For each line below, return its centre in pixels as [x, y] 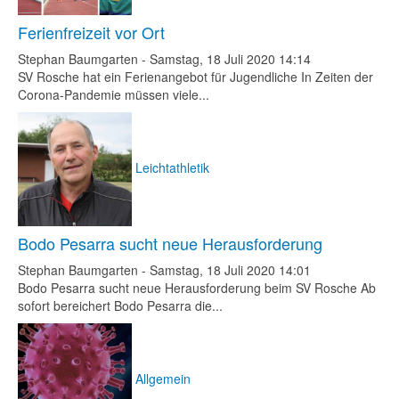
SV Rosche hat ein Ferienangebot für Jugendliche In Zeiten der [195, 77]
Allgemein [163, 378]
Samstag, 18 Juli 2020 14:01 [230, 270]
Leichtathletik [172, 167]
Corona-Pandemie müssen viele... [114, 94]
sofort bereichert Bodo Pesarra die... [120, 305]
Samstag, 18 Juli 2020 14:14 [230, 59]
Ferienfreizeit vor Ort [91, 32]
